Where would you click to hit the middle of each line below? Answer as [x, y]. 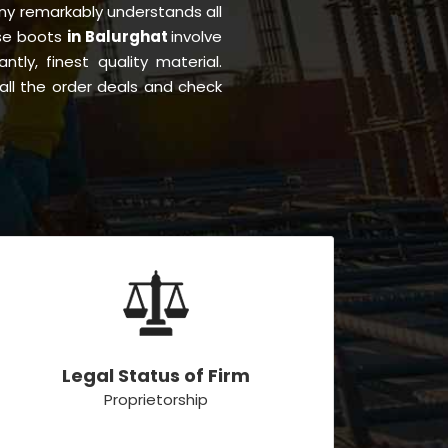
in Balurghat [119, 36]
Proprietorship [156, 400]
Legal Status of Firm [156, 376]
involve [197, 36]
